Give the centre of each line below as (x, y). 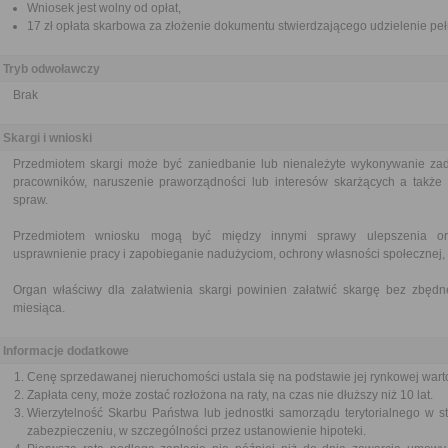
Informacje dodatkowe (66, 351)
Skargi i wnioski (47, 138)
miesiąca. (39, 308)
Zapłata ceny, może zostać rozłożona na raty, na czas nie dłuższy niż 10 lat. (230, 395)
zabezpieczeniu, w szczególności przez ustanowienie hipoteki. (196, 431)
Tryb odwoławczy (51, 69)
